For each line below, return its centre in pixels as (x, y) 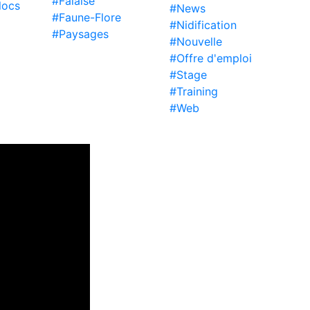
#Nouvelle (196, 42)
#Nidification (203, 25)
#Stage (188, 75)
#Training (194, 91)
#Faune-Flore (86, 17)
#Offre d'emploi (211, 58)
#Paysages (80, 34)
